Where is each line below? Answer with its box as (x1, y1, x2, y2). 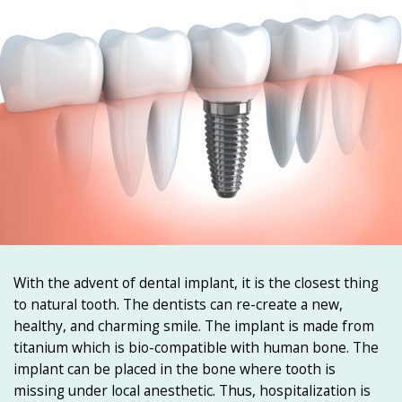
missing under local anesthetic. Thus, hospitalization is (13, 380, 371, 400)
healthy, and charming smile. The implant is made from (13, 315, 374, 336)
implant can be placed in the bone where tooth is (13, 358, 336, 379)
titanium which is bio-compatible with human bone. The (13, 336, 379, 357)
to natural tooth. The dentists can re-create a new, (13, 293, 343, 314)
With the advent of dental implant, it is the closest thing (13, 272, 379, 293)
